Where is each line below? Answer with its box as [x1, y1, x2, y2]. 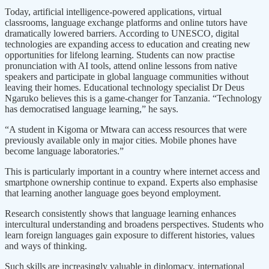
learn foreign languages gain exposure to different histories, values [5, 229, 255, 240]
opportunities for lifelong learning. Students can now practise [5, 49, 235, 60]
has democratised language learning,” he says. [5, 103, 178, 114]
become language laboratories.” [5, 145, 124, 156]
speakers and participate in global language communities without [5, 71, 249, 82]
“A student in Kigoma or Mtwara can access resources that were [5, 124, 247, 134]
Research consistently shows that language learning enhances [5, 208, 236, 219]
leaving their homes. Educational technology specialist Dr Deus [5, 82, 244, 92]
